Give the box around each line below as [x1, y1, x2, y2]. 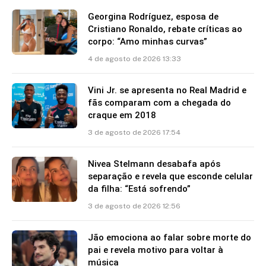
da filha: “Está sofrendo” [88, 183, 191, 195]
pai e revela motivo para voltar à [88, 245, 223, 256]
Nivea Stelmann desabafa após [88, 159, 220, 170]
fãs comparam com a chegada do [88, 97, 231, 109]
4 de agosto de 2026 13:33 [88, 55, 181, 64]
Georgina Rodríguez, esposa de [88, 11, 218, 23]
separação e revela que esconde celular [88, 171, 253, 182]
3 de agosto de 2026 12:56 [88, 202, 180, 211]
